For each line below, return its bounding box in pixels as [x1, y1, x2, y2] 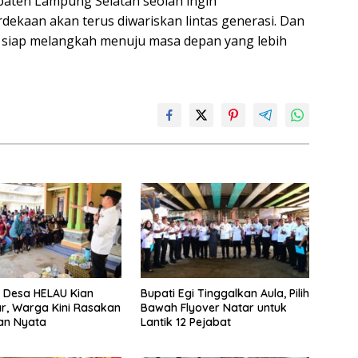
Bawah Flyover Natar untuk [140, 300, 287, 315]
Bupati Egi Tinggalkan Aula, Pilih [140, 285, 309, 300]
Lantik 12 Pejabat [140, 314, 231, 329]
